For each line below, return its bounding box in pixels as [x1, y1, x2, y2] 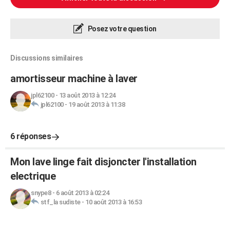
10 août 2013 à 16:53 [85, 198, 142, 206]
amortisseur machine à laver [10, 72, 138, 85]
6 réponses [10, 131, 51, 141]
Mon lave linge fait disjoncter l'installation [10, 156, 197, 168]
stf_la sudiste [40, 198, 81, 206]
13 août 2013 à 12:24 [59, 91, 116, 99]
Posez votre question [86, 25, 157, 33]
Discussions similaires [10, 54, 83, 62]
